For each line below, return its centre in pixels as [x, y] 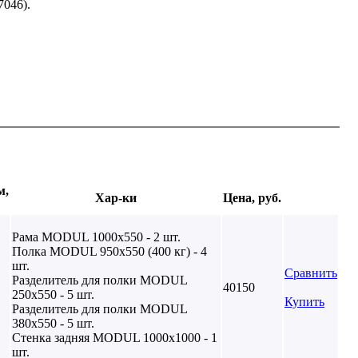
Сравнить [311, 272]
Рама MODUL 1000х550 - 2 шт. [96, 237]
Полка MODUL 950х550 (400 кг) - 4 [109, 251]
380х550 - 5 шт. [53, 323]
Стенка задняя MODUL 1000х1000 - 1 [115, 337]
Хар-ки [116, 197]
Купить [304, 301]
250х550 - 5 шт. [53, 294]
